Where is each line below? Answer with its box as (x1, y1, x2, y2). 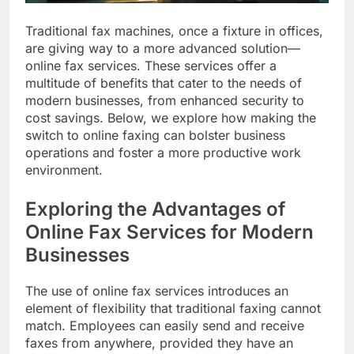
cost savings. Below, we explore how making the (25, 110, 316, 126)
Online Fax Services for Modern (25, 220, 314, 244)
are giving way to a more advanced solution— (25, 40, 300, 57)
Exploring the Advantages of (25, 198, 285, 221)
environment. (25, 162, 103, 179)
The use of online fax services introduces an (25, 283, 288, 299)
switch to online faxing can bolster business (25, 127, 285, 144)
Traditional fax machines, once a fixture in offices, (25, 23, 323, 40)
